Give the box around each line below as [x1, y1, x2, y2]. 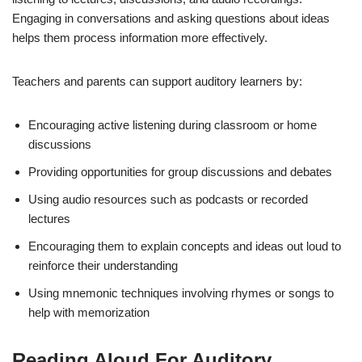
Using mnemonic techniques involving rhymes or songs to [28, 285, 334, 300]
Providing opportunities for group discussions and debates [28, 164, 332, 179]
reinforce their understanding [28, 258, 178, 272]
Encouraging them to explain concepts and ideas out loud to [28, 238, 341, 253]
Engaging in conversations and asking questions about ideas [12, 11, 330, 25]
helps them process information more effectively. [12, 30, 267, 44]
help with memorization [28, 305, 149, 319]
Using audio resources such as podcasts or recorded [28, 192, 308, 206]
